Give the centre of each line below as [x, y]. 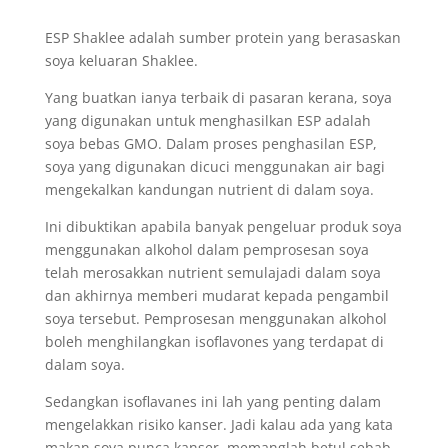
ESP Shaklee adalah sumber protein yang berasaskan [222, 37]
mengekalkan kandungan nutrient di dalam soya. [209, 189]
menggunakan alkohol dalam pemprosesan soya [206, 249]
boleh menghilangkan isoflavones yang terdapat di [214, 341]
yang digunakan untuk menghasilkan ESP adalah [207, 120]
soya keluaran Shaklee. [121, 60]
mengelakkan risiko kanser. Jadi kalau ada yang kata [218, 424]
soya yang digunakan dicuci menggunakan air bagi [214, 166]
